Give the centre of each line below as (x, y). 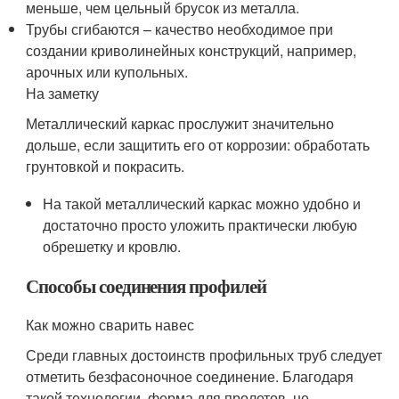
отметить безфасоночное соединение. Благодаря (190, 376)
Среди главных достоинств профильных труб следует (204, 355)
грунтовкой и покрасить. (106, 166)
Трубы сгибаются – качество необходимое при (180, 29)
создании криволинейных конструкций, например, (191, 50)
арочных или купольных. (107, 72)
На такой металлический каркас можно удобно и (202, 204)
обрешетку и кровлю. (112, 246)
